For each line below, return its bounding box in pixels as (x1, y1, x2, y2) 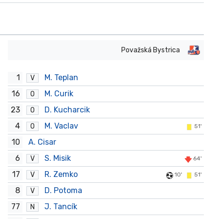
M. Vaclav (44, 121, 78, 131)
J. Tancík (44, 202, 77, 211)
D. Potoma (44, 186, 82, 195)
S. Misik (44, 153, 71, 163)
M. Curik (44, 89, 73, 98)
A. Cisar (28, 137, 56, 147)
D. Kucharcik (44, 105, 90, 114)
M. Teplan (44, 73, 78, 82)
